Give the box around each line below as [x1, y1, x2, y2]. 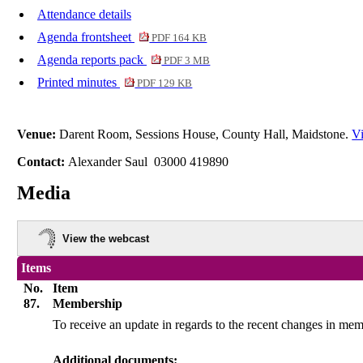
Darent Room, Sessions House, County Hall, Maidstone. [59, 127, 352, 142]
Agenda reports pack [37, 53, 147, 67]
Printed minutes [37, 75, 120, 90]
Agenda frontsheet [37, 30, 135, 45]
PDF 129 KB [135, 78, 193, 90]
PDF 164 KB [149, 32, 207, 45]
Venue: [17, 127, 60, 142]
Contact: [17, 155, 69, 169]
